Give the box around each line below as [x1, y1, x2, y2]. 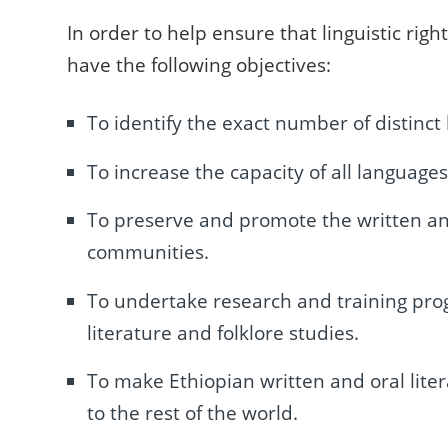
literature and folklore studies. [87, 319, 360, 346]
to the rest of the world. [87, 400, 299, 427]
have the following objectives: [67, 51, 332, 78]
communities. [87, 239, 210, 266]
